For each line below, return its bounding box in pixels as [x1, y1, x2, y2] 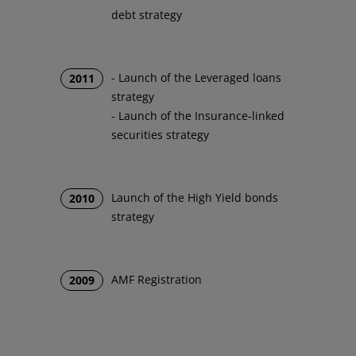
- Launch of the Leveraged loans [111, 70, 282, 86]
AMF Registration [111, 272, 203, 288]
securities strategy [111, 127, 210, 143]
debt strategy [111, 7, 183, 23]
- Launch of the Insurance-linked [111, 108, 285, 124]
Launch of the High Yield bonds [111, 190, 279, 206]
